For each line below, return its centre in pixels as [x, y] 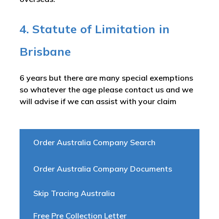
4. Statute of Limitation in [95, 29]
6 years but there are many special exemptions [106, 78]
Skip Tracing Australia [74, 193]
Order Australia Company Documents [103, 169]
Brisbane [45, 51]
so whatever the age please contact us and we [106, 89]
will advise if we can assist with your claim [99, 101]
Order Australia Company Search [94, 142]
